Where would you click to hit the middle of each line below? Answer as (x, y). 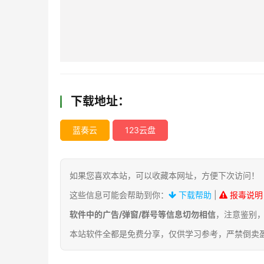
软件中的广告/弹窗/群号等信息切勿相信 (143, 214)
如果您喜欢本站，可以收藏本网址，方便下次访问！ (164, 176)
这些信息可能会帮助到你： (119, 195)
